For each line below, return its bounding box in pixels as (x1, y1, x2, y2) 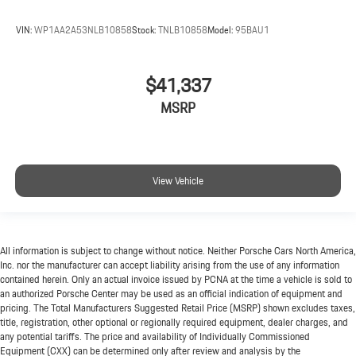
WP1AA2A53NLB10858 (34, 22, 132, 38)
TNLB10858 (158, 22, 207, 38)
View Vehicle (153, 172, 203, 190)
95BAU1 (235, 22, 269, 38)
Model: (207, 22, 235, 38)
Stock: (132, 22, 158, 38)
